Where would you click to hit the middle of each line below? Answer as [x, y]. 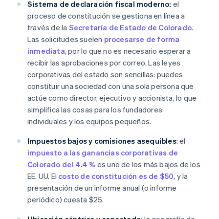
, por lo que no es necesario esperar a [128, 51]
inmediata [46, 51]
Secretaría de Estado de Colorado [130, 28]
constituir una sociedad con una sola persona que [111, 86]
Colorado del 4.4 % [62, 164]
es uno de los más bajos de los [148, 164]
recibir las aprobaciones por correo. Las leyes [104, 63]
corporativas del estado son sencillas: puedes [105, 75]
